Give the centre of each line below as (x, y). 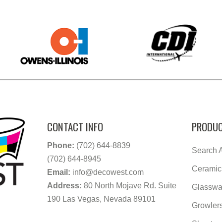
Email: (58, 172)
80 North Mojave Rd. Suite (130, 185)
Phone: (60, 145)
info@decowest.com (108, 172)
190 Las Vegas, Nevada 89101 (101, 199)
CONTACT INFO (75, 126)
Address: (64, 185)
